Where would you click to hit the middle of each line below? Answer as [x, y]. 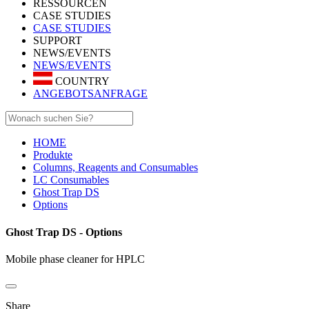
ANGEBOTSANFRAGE [90, 94]
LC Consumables [71, 180]
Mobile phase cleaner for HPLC [75, 259]
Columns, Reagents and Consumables [116, 168]
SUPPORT [58, 40]
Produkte [53, 155]
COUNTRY [81, 81]
